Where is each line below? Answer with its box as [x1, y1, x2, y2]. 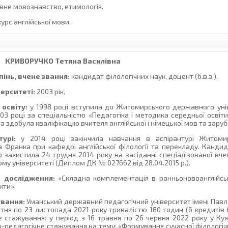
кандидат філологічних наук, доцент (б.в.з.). [70, 72, 218, 81]
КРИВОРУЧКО [5, 56, 54, 66]
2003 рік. [35, 87, 66, 96]
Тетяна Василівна [53, 56, 121, 66]
